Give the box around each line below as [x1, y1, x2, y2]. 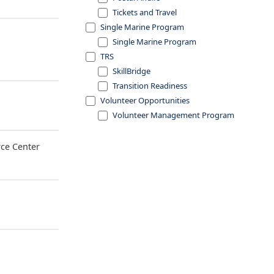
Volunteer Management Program [113, 109, 234, 120]
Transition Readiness [113, 80, 187, 91]
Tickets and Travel [113, 7, 177, 18]
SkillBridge [113, 65, 150, 76]
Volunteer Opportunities [100, 95, 190, 106]
